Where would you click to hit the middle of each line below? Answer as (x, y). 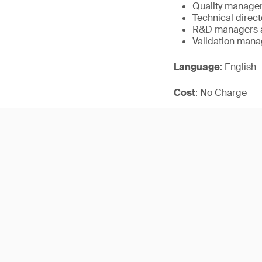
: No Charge (221, 93)
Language (197, 67)
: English (238, 67)
